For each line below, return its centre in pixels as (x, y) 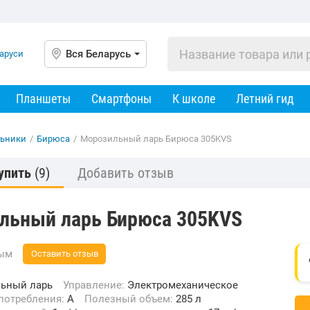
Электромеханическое (183, 285)
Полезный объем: (134, 299)
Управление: (98, 285)
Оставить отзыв (64, 254)
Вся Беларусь (98, 54)
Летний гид (265, 99)
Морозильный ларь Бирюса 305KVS (156, 139)
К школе (194, 99)
